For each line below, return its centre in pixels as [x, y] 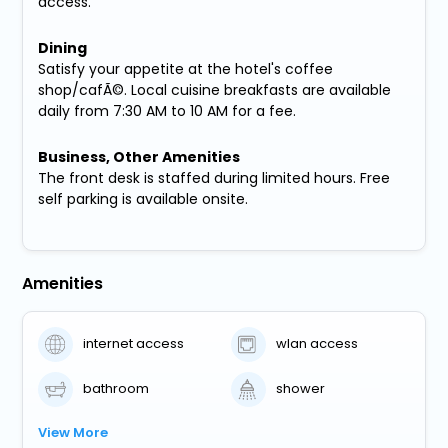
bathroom [116, 389]
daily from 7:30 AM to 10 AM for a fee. [167, 110]
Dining [63, 47]
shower [301, 389]
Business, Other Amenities [139, 156]
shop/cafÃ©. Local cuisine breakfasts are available [215, 89]
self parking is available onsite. [143, 198]
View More [73, 432]
